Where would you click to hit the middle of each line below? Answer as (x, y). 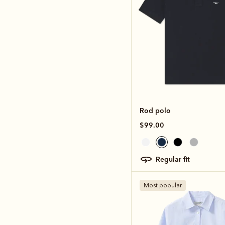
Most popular (163, 185)
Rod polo (155, 110)
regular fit (175, 159)
